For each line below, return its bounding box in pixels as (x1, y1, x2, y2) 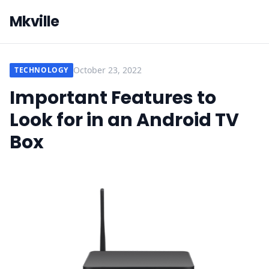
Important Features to (10, 85, 216, 110)
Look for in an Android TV (10, 107, 239, 133)
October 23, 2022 (73, 64, 142, 76)
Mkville (10, 11, 59, 31)
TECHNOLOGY (14, 65, 68, 75)
